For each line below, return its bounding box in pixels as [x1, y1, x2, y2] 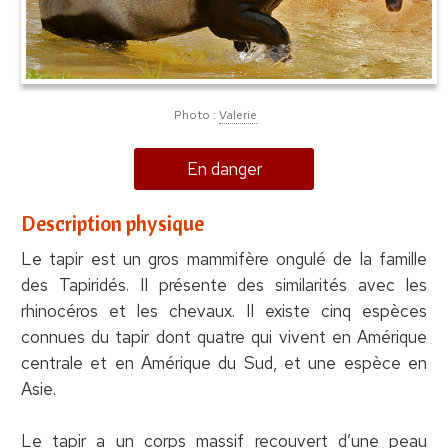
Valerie [219, 106, 258, 123]
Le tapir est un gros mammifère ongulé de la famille [20, 247, 428, 270]
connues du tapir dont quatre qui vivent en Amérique [20, 325, 428, 348]
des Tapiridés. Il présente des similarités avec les [20, 273, 428, 296]
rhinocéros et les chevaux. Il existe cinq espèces [20, 299, 428, 322]
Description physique [20, 209, 204, 236]
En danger [186, 157, 262, 180]
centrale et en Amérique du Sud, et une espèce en [20, 351, 428, 374]
